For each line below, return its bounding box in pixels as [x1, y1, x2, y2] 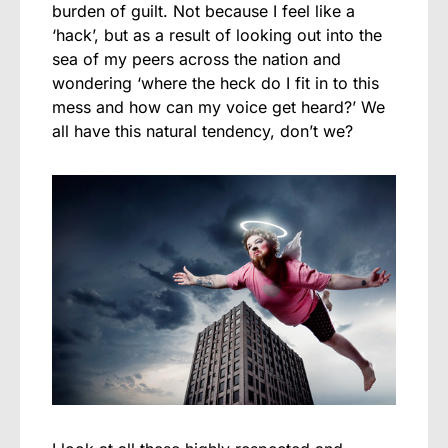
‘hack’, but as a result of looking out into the [52, 25, 382, 46]
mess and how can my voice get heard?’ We [52, 97, 385, 118]
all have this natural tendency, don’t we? [52, 121, 353, 142]
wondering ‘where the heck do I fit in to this [52, 73, 379, 94]
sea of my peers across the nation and [52, 49, 341, 70]
